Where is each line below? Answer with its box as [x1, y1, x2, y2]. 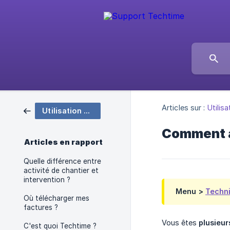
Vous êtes [162, 218, 199, 227]
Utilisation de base [84, 106, 90, 115]
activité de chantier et [24, 166, 99, 175]
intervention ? [24, 176, 70, 184]
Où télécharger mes [24, 194, 89, 202]
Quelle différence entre [24, 157, 101, 165]
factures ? [24, 203, 58, 212]
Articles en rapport [24, 138, 103, 147]
